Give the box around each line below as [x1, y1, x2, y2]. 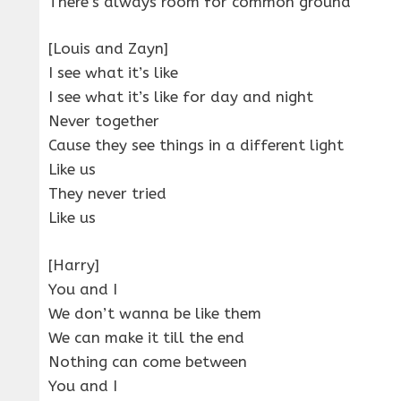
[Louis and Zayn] [48, 39, 168, 58]
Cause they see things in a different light [48, 136, 344, 155]
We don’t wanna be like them [48, 303, 261, 322]
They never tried [48, 184, 166, 203]
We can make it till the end [48, 328, 244, 346]
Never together [48, 112, 159, 131]
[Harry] [48, 255, 99, 274]
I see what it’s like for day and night [48, 88, 313, 107]
